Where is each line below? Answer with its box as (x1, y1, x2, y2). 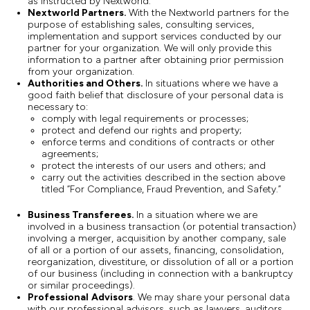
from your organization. (28, 66, 134, 77)
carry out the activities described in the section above (42, 172, 285, 183)
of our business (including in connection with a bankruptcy (28, 268, 293, 280)
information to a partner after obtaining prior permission (28, 54, 284, 66)
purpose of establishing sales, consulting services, (28, 19, 254, 30)
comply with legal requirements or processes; (42, 113, 248, 125)
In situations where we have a (145, 77, 278, 89)
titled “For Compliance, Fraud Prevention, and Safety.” (42, 183, 281, 195)
